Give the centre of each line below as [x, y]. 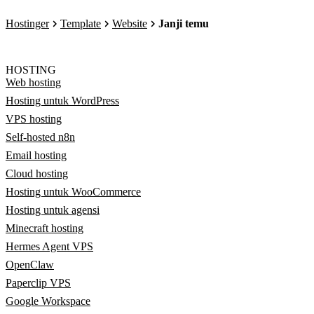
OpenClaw [30, 265]
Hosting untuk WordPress [62, 101]
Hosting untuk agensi [53, 210]
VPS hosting [34, 119]
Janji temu [184, 23]
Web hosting [33, 82]
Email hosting [36, 155]
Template [81, 23]
